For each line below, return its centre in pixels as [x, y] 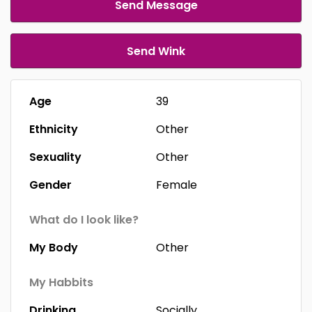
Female [177, 185]
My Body [54, 248]
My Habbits [61, 282]
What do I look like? [84, 220]
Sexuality [55, 157]
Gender [50, 185]
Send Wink [156, 51]
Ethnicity [54, 129]
